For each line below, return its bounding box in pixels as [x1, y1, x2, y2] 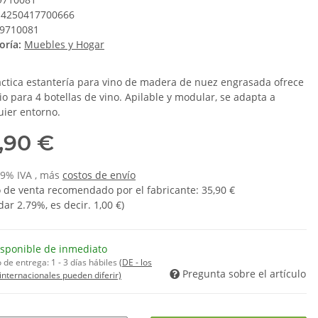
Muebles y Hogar [24, 38, 104, 52]
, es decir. [45, 198, 94, 212]
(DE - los [119, 256, 152, 269]
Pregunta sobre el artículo [182, 267, 306, 281]
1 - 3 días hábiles [51, 256, 119, 269]
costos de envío [62, 168, 136, 182]
